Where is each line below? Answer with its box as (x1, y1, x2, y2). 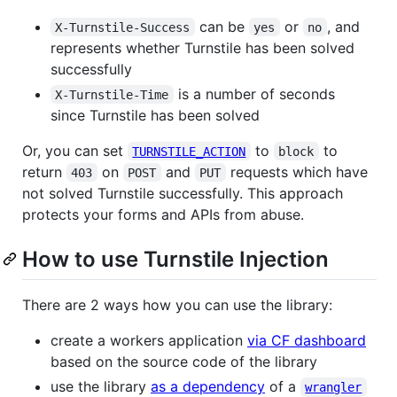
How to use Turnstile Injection (22, 245, 329, 272)
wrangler (305, 379, 362, 394)
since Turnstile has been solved (51, 105, 260, 124)
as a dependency (151, 377, 265, 395)
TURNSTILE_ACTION (132, 144, 246, 159)
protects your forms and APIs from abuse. (22, 205, 304, 223)
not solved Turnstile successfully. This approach (22, 183, 343, 202)
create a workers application (51, 331, 247, 349)
